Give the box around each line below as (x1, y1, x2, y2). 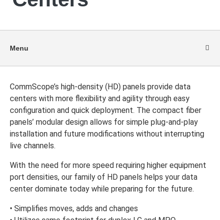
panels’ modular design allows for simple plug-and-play (10, 117, 198, 127)
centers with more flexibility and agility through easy (10, 94, 190, 103)
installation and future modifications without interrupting (10, 129, 204, 138)
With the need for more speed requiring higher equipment (10, 161, 206, 170)
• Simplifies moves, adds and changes (10, 204, 138, 213)
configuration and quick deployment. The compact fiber (10, 106, 201, 115)
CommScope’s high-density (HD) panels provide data (10, 82, 191, 91)
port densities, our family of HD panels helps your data (10, 172, 197, 182)
